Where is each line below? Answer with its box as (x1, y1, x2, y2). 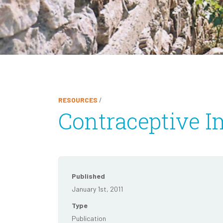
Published (72, 171, 105, 180)
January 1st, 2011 (72, 184, 123, 193)
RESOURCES (58, 95, 98, 104)
